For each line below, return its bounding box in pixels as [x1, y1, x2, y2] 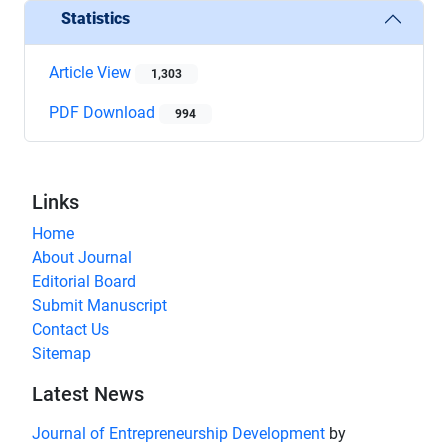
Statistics [61, 9, 130, 29]
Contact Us [32, 319, 109, 339]
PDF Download [49, 102, 159, 122]
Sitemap [32, 343, 91, 363]
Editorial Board [32, 271, 136, 291]
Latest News [32, 381, 144, 406]
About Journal [32, 247, 132, 267]
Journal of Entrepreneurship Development [32, 423, 325, 443]
